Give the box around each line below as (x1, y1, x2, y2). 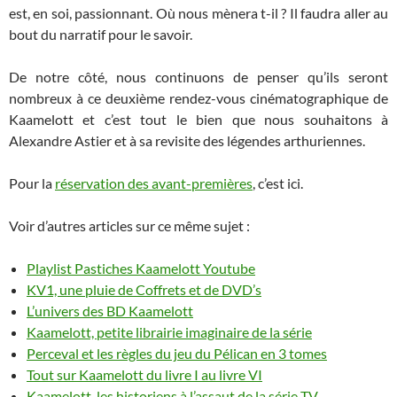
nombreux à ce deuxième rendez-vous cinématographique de (9, 89, 388, 106)
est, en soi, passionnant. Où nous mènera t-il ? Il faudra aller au (9, 4, 388, 21)
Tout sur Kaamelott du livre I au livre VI (27, 365, 262, 383)
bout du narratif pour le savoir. (9, 25, 192, 43)
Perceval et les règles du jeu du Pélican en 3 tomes (27, 344, 327, 362)
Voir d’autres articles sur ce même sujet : (9, 216, 250, 234)
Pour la (9, 174, 55, 191)
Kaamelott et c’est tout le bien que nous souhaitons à (9, 110, 388, 128)
